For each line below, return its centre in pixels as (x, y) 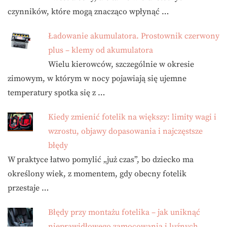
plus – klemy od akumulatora (101, 50)
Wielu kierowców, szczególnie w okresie (121, 64)
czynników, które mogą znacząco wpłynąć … (88, 11)
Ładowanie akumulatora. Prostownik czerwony (134, 36)
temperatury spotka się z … (56, 92)
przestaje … (28, 188)
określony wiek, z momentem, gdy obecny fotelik (97, 174)
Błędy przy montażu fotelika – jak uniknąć (124, 212)
